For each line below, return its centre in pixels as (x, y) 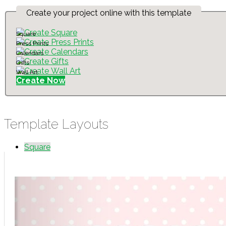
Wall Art (27, 72)
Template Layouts (56, 124)
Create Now (41, 81)
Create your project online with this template (109, 13)
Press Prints (32, 44)
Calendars (30, 53)
